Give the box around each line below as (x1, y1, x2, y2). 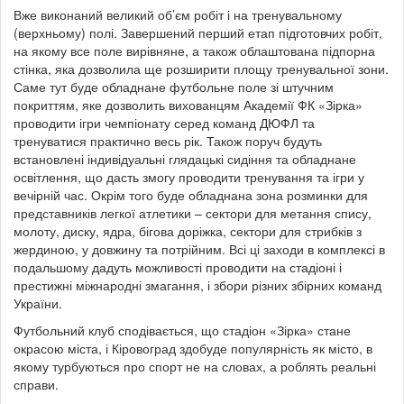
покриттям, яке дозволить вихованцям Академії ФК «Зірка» (14, 95, 363, 114)
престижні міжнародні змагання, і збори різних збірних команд (14, 275, 381, 294)
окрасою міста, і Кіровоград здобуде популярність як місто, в (14, 338, 372, 357)
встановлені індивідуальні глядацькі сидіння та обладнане (14, 149, 356, 168)
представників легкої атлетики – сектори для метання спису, (14, 203, 372, 222)
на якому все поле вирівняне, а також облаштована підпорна (14, 41, 375, 60)
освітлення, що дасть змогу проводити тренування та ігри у (14, 167, 364, 186)
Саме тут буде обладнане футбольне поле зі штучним (14, 77, 334, 96)
